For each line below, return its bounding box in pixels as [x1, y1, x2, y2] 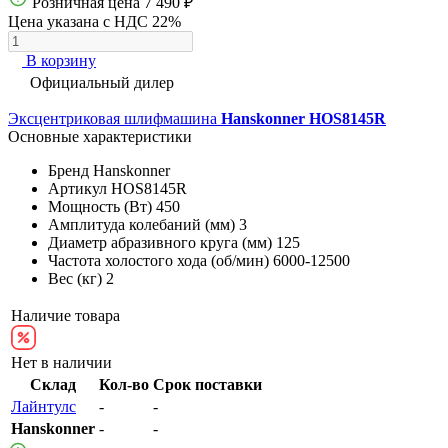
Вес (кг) [48, 269, 102, 287]
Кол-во [99, 375, 149, 393]
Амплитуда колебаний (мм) [48, 215, 235, 233]
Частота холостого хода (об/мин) [48, 251, 269, 269]
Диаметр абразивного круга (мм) [48, 233, 272, 251]
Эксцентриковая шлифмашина [8, 109, 221, 127]
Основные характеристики [8, 127, 192, 145]
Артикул [48, 179, 107, 197]
